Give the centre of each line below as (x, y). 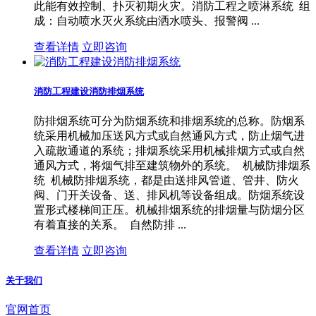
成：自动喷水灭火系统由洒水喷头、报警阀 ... (147, 21)
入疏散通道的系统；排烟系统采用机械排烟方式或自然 (169, 150)
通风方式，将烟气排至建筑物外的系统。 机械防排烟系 (172, 165)
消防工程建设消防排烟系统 (89, 92)
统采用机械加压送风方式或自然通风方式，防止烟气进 (169, 135)
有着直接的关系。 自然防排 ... (110, 224)
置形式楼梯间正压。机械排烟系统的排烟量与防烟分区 (169, 209)
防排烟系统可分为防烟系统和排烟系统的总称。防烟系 (169, 121)
